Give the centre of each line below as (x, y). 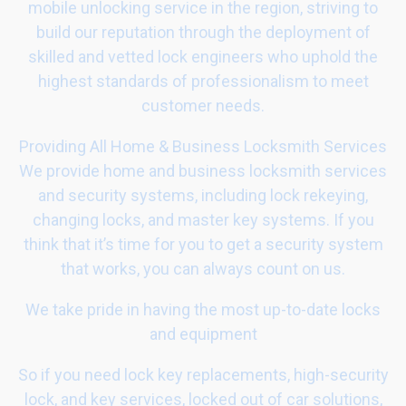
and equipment (203, 334)
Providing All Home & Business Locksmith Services (203, 146)
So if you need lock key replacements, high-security (203, 375)
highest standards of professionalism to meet (203, 81)
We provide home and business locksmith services (203, 171)
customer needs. (203, 106)
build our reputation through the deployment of (203, 32)
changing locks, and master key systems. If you (203, 220)
